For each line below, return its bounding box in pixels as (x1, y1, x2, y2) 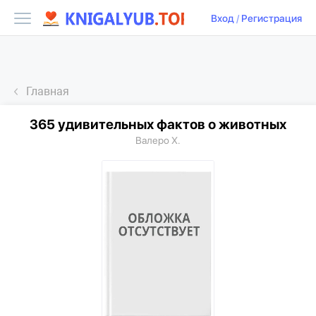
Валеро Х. (135, 135, 181, 146)
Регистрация (241, 13, 302, 25)
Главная (26, 85, 69, 98)
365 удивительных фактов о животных (30, 116, 286, 133)
